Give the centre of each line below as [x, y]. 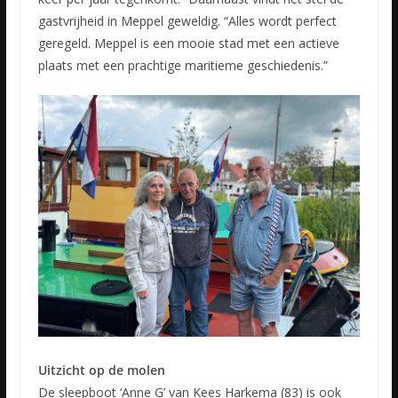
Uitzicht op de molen [101, 370]
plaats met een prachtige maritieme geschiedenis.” [183, 66]
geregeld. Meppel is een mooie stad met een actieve [188, 44]
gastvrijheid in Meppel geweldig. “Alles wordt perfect [187, 21]
